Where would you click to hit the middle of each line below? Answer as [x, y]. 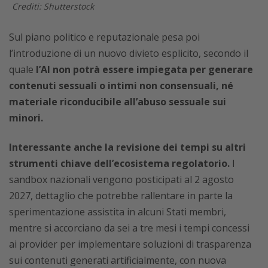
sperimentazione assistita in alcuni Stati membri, [118, 211]
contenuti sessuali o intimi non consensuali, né [121, 85]
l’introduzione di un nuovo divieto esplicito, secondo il [129, 53]
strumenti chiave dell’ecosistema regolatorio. [119, 163]
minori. [26, 118]
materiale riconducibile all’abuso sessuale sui [118, 101]
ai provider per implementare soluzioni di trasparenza [130, 244]
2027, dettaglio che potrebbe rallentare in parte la [121, 195]
